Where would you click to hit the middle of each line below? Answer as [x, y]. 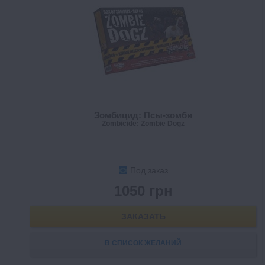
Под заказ [149, 170]
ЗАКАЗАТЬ [143, 216]
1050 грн [143, 191]
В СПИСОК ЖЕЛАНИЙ [143, 243]
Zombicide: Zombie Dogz [143, 124]
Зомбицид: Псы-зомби [143, 115]
